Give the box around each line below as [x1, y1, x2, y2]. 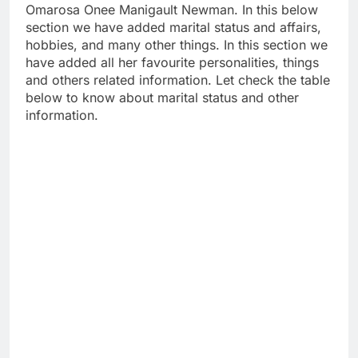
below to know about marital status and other [26, 89, 299, 105]
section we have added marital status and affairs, [26, 18, 321, 35]
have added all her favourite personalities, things [26, 54, 319, 70]
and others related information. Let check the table [26, 71, 330, 88]
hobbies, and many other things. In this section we [26, 36, 328, 53]
